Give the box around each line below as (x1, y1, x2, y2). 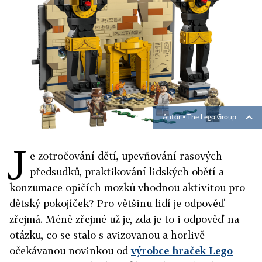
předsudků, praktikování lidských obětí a (30, 166, 224, 178)
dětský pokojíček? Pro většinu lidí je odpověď (9, 197, 225, 209)
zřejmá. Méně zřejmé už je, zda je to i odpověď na (9, 213, 239, 225)
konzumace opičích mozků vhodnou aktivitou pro (9, 181, 245, 194)
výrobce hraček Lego (131, 244, 233, 257)
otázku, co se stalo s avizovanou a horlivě (9, 229, 205, 241)
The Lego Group (187, 114, 236, 121)
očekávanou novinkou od (9, 244, 131, 257)
